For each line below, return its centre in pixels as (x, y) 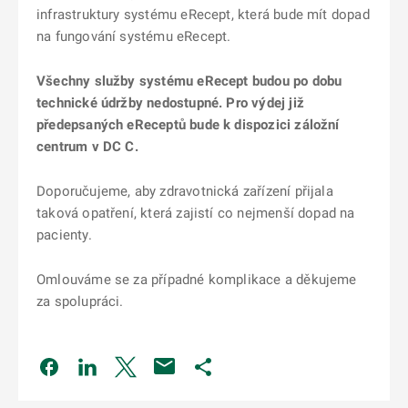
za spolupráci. (80, 301)
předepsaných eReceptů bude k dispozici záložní (188, 125)
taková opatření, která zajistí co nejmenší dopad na (196, 213)
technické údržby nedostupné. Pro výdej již (170, 103)
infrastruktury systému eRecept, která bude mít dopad (203, 15)
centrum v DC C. (87, 147)
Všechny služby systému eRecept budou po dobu (189, 81)
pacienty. (64, 235)
